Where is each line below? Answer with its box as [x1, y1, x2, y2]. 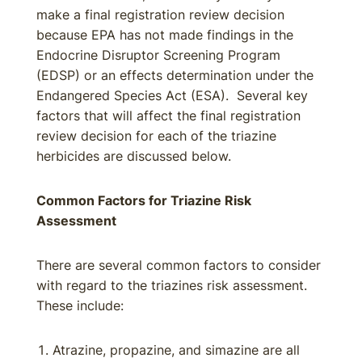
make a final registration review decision [36, 6, 284, 23]
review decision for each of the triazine [36, 128, 276, 144]
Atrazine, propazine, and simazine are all [53, 342, 300, 358]
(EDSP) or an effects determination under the [36, 67, 314, 83]
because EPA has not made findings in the [36, 27, 293, 43]
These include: [36, 297, 124, 314]
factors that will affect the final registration [36, 107, 301, 124]
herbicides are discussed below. [36, 148, 231, 164]
